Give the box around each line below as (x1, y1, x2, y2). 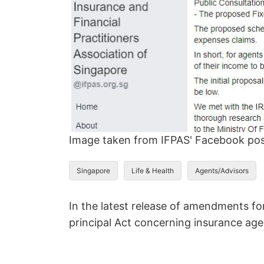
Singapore (77, 166, 110, 175)
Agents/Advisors (195, 166, 249, 175)
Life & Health (131, 166, 174, 175)
